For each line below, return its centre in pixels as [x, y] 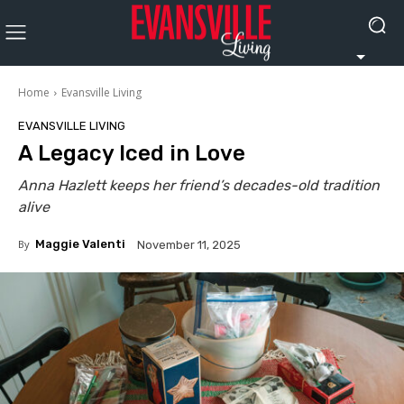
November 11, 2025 [189, 244]
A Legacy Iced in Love [132, 153]
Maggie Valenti [80, 243]
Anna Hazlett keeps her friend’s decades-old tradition [199, 185]
